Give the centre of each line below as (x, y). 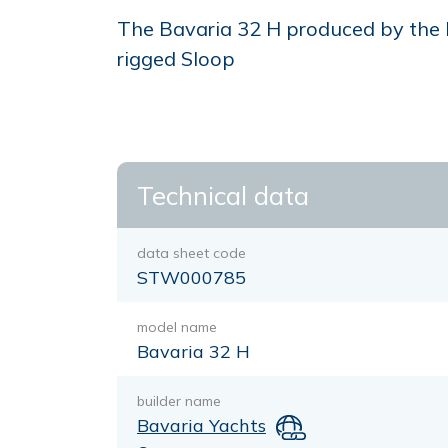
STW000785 (191, 277)
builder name (179, 401)
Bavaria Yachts (201, 425)
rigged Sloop (176, 58)
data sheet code (191, 253)
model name (177, 327)
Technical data (223, 195)
